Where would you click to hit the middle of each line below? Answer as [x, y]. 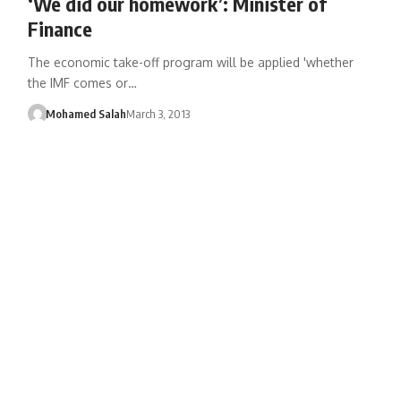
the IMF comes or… [82, 82]
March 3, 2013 [158, 113]
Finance [60, 28]
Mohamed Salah [86, 113]
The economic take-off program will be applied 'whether [190, 62]
